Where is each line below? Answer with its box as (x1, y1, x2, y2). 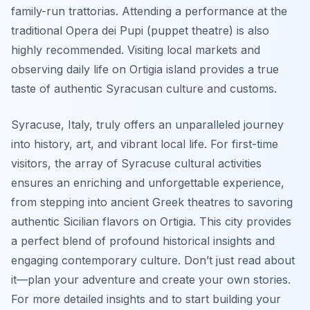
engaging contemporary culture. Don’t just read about (11, 253, 295, 267)
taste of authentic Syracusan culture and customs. (11, 81, 277, 95)
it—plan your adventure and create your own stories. (11, 272, 291, 286)
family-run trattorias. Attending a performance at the (11, 3, 287, 18)
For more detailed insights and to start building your (11, 291, 281, 306)
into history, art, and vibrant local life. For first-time (11, 136, 278, 151)
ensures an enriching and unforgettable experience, (11, 175, 284, 190)
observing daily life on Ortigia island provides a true (11, 62, 279, 76)
